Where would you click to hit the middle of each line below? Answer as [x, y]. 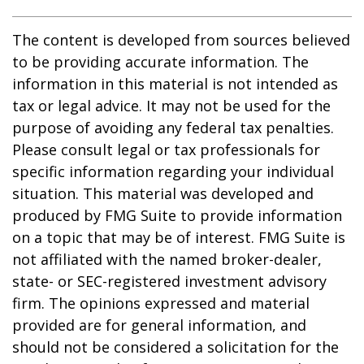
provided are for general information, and [159, 325]
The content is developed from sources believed [181, 40]
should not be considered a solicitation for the [175, 347]
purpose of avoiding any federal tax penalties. [173, 128]
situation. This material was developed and [163, 194]
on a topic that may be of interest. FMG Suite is [179, 238]
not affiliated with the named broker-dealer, [167, 260]
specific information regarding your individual [173, 172]
